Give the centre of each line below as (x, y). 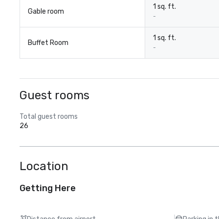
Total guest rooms (49, 117)
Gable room (46, 11)
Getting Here (48, 188)
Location (44, 166)
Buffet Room (48, 43)
